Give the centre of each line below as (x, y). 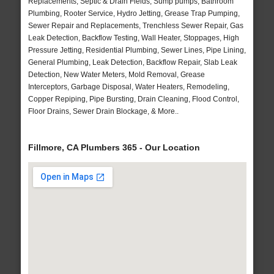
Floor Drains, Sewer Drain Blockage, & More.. (103, 112)
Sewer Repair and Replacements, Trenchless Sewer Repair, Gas (135, 26)
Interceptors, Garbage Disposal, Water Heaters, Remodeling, (128, 87)
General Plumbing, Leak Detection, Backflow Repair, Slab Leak (132, 63)
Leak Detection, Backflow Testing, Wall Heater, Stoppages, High (133, 38)
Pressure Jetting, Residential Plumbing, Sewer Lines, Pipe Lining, (137, 50)
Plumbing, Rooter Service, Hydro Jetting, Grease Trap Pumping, (134, 14)
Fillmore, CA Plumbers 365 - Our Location (114, 148)
